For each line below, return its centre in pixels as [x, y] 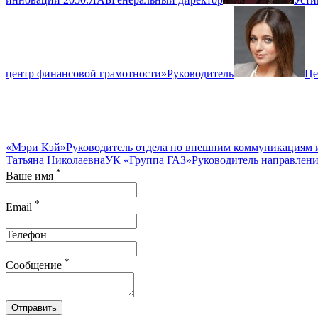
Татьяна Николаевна [55, 160]
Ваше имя [31, 176]
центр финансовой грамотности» [86, 73]
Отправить [34, 307]
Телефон [26, 234]
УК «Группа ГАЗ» [148, 160]
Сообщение [35, 265]
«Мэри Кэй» [36, 147]
